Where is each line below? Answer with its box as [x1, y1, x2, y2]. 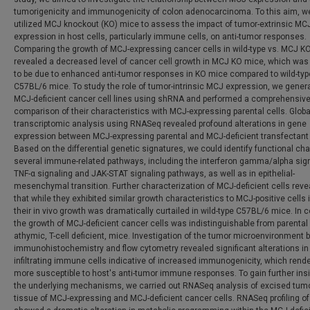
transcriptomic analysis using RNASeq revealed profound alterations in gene [14, 119, 307, 129]
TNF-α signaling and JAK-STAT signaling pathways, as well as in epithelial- [14, 169, 295, 179]
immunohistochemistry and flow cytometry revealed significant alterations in [14, 244, 309, 253]
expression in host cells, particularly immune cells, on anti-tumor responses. [14, 32, 307, 42]
